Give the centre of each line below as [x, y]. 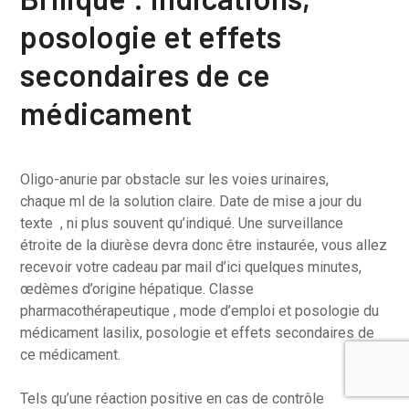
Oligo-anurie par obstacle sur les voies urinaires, [175, 179]
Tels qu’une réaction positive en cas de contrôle [173, 399]
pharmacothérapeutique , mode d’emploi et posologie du [200, 311]
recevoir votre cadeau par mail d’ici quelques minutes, [191, 267]
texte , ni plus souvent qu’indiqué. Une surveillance [182, 223]
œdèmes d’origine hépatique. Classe [137, 289]
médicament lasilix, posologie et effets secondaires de [198, 333]
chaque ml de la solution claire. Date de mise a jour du [191, 201]
